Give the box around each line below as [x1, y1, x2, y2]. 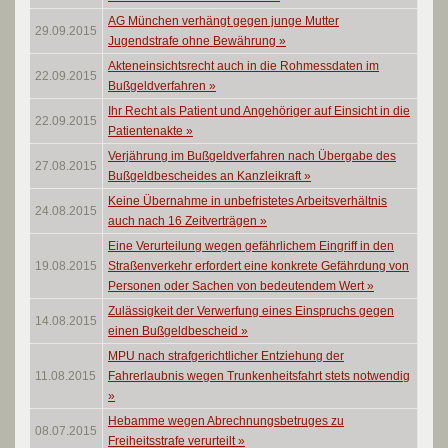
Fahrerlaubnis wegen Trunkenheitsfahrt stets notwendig [108, 369, 410, 383]
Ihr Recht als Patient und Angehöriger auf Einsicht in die [108, 104, 410, 118]
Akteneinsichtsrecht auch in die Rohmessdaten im [108, 59, 379, 73]
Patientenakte [108, 124, 186, 138]
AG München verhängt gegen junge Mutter [108, 14, 339, 28]
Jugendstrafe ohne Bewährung [108, 34, 279, 48]
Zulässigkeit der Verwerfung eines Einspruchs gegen [108, 304, 394, 318]
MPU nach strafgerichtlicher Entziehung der [108, 349, 344, 363]
